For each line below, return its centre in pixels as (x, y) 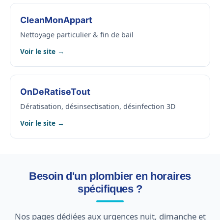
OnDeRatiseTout (55, 92)
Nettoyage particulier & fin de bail (77, 35)
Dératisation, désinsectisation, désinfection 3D (98, 107)
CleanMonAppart (56, 20)
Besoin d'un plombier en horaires (110, 176)
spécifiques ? (110, 189)
